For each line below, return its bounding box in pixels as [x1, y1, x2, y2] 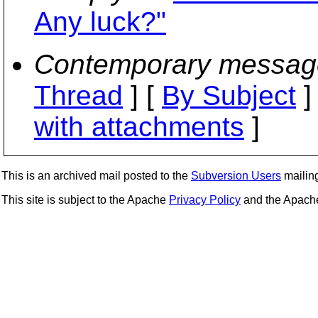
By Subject [162, 80, 296, 111]
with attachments [34, 111, 244, 142]
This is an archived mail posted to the [1, 170, 191, 182]
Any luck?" [34, 6, 166, 37]
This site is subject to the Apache [1, 194, 169, 206]
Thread [34, 80, 123, 111]
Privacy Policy [169, 194, 241, 206]
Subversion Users [191, 170, 281, 182]
